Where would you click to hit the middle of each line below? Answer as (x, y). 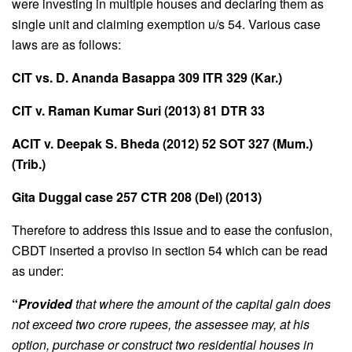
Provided (45, 304)
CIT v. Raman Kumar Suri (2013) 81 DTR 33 (138, 111)
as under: (38, 271)
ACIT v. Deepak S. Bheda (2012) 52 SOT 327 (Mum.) (162, 144)
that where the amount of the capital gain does (202, 304)
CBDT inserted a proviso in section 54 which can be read (170, 251)
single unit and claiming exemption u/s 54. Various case (166, 24)
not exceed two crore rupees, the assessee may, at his (161, 324)
